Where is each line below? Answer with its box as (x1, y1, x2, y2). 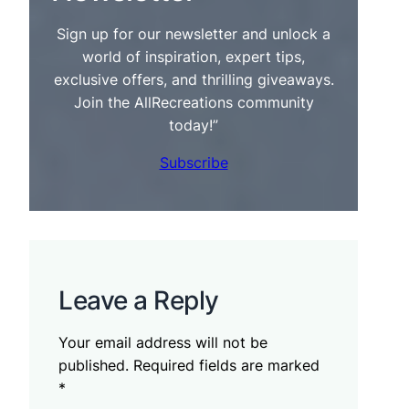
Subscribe (159, 153, 228, 173)
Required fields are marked (133, 356, 320, 375)
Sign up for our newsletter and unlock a (57, 25, 330, 44)
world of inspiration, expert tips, (82, 47, 305, 67)
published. (58, 356, 129, 375)
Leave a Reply (58, 285, 219, 317)
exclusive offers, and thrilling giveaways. (53, 70, 334, 89)
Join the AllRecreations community (73, 93, 314, 112)
